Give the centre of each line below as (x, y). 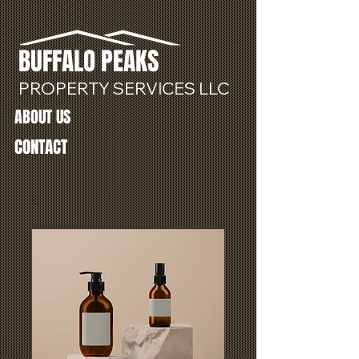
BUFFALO (57, 61)
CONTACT (41, 147)
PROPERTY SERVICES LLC (124, 88)
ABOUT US (42, 117)
